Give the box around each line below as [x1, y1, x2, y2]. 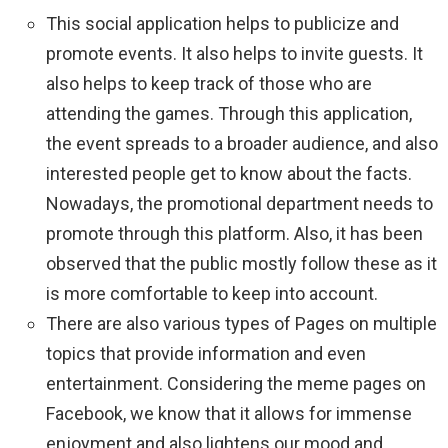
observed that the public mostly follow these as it [46, 253, 437, 275]
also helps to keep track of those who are [46, 73, 372, 95]
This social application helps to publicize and [46, 13, 399, 35]
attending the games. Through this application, [46, 103, 412, 125]
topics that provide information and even [46, 343, 366, 365]
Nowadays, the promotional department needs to [46, 193, 433, 215]
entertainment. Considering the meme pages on [46, 373, 426, 395]
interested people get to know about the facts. [46, 163, 412, 185]
